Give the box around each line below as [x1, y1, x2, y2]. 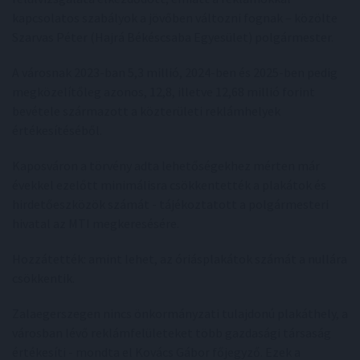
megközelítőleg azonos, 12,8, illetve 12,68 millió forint [12, 84, 315, 100]
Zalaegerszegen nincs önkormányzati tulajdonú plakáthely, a [12, 305, 348, 321]
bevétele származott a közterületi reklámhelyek [12, 103, 280, 119]
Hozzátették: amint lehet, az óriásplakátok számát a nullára [12, 251, 347, 267]
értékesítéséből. [12, 122, 102, 138]
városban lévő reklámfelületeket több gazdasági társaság [12, 325, 331, 341]
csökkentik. [12, 270, 75, 286]
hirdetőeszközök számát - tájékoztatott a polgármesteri [12, 196, 329, 212]
